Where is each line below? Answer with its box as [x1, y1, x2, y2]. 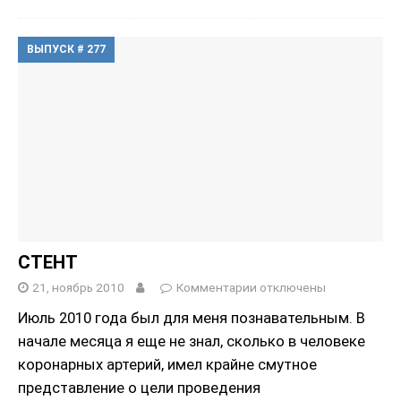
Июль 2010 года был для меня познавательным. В [18, 309, 365, 328]
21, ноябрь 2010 [32, 280, 124, 295]
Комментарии [176, 280, 257, 295]
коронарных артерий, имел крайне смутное [18, 355, 317, 374]
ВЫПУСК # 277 [27, 42, 106, 55]
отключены [257, 280, 326, 295]
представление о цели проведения [18, 379, 260, 397]
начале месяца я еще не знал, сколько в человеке [18, 332, 365, 351]
